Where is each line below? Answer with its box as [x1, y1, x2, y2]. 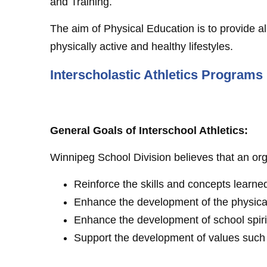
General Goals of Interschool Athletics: [50, 124, 248, 136]
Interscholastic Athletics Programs [50, 67, 263, 82]
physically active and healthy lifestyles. [50, 40, 233, 52]
